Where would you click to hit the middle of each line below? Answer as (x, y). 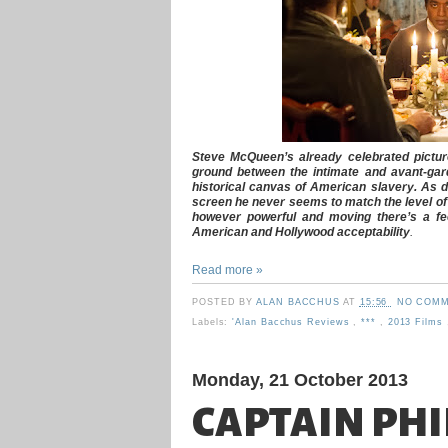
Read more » (227, 269)
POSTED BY (224, 301)
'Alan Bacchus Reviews (293, 322)
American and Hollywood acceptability (301, 231)
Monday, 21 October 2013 (300, 380)
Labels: (212, 322)
